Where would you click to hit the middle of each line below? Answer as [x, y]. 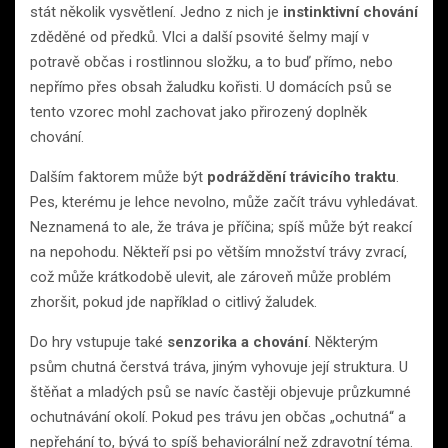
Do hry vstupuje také [98, 341]
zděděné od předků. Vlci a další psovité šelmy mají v [199, 36]
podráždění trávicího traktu [301, 176]
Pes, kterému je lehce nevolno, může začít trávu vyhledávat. [224, 201]
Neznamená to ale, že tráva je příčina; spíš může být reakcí [221, 226]
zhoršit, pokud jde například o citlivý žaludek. [173, 301]
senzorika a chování [237, 341]
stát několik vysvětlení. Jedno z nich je [156, 11]
